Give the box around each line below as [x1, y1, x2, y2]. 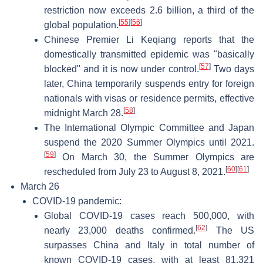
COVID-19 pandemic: [32, 195, 122, 206]
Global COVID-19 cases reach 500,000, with [44, 210, 254, 221]
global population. [44, 19, 119, 30]
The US [207, 225, 255, 235]
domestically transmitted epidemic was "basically [44, 49, 254, 59]
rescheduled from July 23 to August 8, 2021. [44, 166, 225, 177]
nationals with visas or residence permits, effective [44, 93, 254, 103]
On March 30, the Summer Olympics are [56, 151, 254, 162]
